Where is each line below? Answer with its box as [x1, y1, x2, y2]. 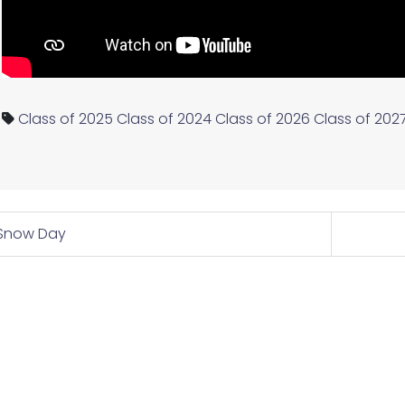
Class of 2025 [18, 108, 113, 130]
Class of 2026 [215, 108, 310, 130]
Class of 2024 [117, 108, 212, 130]
